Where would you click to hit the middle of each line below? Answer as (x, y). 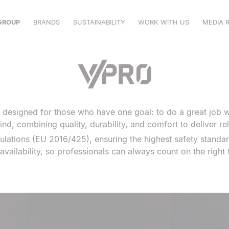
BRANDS (46, 22)
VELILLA (29, 52)
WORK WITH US (164, 22)
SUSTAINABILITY (99, 22)
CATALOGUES (39, 113)
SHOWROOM (38, 98)
